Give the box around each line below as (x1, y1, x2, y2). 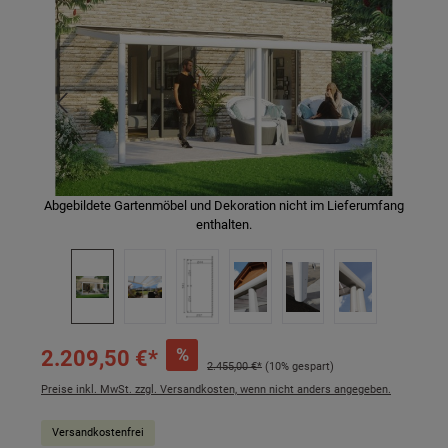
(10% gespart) (265, 359, 334, 373)
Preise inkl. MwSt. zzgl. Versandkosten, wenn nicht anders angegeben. (41, 382, 391, 396)
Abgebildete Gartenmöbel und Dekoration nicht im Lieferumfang (43, 198, 404, 214)
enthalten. (195, 217, 252, 233)
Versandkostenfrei (52, 426, 144, 439)
